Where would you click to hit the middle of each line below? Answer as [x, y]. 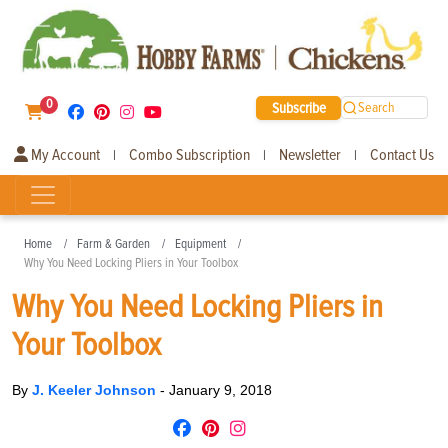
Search [377, 108]
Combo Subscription [189, 154]
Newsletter [310, 154]
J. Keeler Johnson [96, 389]
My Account [64, 154]
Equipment [200, 243]
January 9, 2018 [220, 389]
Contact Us [402, 154]
